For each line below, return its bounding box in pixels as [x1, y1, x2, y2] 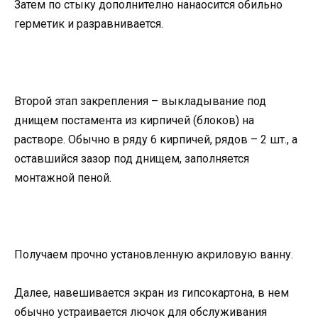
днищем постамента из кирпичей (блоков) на [14, 113, 254, 127]
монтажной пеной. [14, 170, 111, 185]
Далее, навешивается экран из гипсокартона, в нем [14, 286, 289, 300]
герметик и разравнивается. [14, 17, 163, 31]
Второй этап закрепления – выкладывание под [14, 94, 266, 108]
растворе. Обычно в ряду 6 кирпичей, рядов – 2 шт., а [14, 132, 297, 146]
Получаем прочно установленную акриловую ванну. [14, 247, 293, 261]
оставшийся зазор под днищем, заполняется [14, 151, 249, 165]
